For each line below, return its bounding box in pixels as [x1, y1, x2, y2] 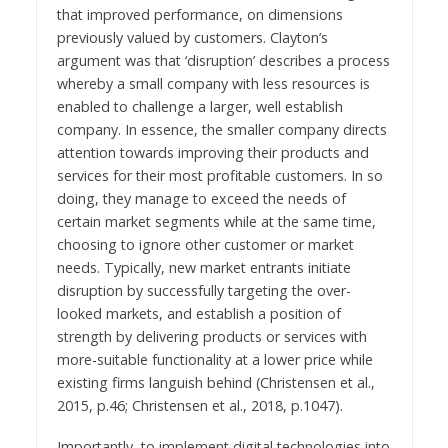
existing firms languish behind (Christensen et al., [56, 373, 375, 393]
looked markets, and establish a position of [56, 304, 341, 324]
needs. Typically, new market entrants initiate [56, 258, 351, 278]
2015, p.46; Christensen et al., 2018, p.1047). [56, 396, 343, 416]
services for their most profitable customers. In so [56, 166, 383, 186]
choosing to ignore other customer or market [56, 235, 354, 255]
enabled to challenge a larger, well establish [56, 97, 343, 117]
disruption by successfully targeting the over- [56, 281, 351, 301]
